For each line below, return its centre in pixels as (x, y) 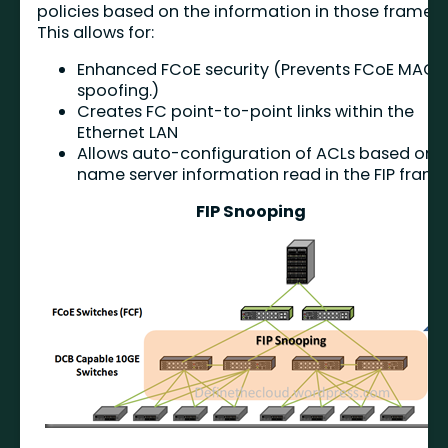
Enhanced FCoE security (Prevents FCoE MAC (257, 70)
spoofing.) (118, 91)
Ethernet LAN (128, 133)
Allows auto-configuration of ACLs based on (256, 154)
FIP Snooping (251, 212)
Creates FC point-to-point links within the (246, 112)
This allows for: (96, 32)
